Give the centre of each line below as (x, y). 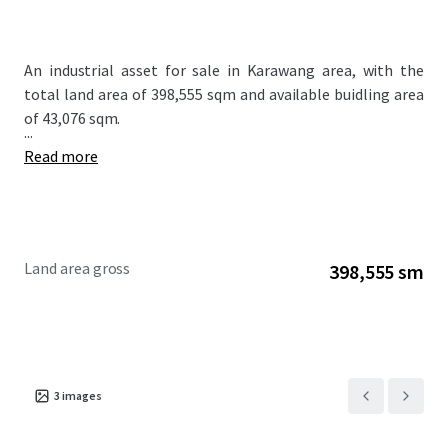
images (82, 395)
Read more (61, 156)
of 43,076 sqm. (72, 118)
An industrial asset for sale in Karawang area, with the (224, 70)
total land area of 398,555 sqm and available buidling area (224, 94)
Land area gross (77, 268)
